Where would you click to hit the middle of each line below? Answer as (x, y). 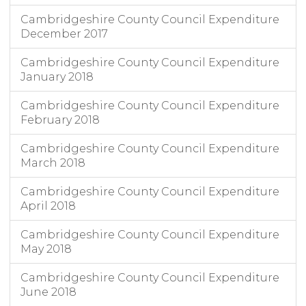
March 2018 (53, 163)
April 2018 (48, 206)
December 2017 (64, 34)
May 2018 (46, 249)
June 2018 (48, 292)
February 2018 (60, 120)
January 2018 (57, 77)
